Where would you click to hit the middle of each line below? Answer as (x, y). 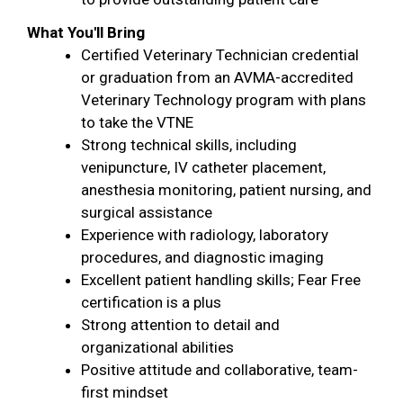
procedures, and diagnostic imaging (202, 257)
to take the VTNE (137, 122)
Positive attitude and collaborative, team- (219, 370)
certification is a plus (151, 302)
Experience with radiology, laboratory (205, 235)
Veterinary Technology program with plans (224, 100)
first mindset (125, 392)
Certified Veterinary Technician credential (220, 55)
